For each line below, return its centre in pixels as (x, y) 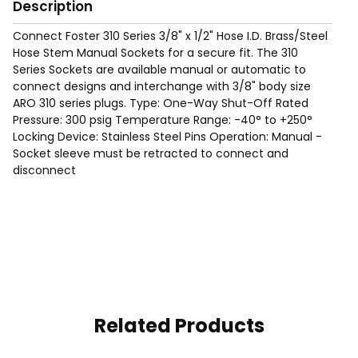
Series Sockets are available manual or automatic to (159, 70)
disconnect (44, 171)
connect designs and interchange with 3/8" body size (162, 87)
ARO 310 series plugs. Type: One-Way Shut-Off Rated (161, 103)
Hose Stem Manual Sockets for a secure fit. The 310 (155, 53)
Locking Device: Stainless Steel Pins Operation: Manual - (167, 137)
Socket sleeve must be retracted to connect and (151, 154)
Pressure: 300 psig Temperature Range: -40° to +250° (163, 120)
